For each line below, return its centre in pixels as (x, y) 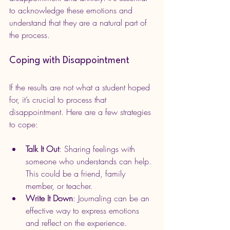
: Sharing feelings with (98, 149)
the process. (30, 35)
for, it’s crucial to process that (59, 100)
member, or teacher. (59, 186)
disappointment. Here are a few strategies (81, 112)
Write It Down (49, 198)
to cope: (24, 124)
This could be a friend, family (77, 174)
